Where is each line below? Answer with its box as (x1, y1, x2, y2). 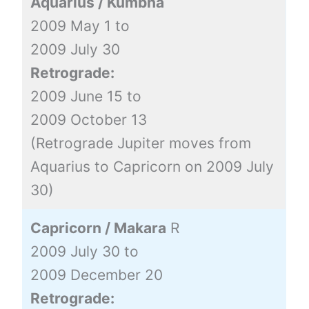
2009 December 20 (30, 266, 163, 283)
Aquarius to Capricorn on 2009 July (30, 157, 274, 175)
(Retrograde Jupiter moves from (30, 134, 251, 152)
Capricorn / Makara (30, 219, 166, 237)
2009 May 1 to (30, 17, 130, 34)
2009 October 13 (30, 110, 147, 128)
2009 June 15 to (30, 87, 141, 105)
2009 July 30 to (30, 242, 139, 260)
